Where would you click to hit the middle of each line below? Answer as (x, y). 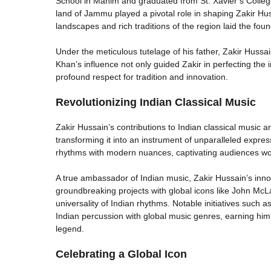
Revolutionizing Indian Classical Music (156, 102)
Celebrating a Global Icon (121, 254)
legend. (70, 228)
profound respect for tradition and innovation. (142, 77)
